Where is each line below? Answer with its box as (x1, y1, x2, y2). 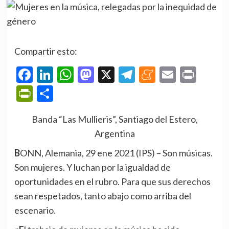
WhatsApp (73, 64, 149, 85)
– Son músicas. (156, 147, 213, 158)
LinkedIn (53, 64, 113, 85)
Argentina (94, 127, 135, 139)
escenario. (14, 204, 56, 216)
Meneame (155, 64, 225, 85)
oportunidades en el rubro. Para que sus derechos (14, 175, 211, 187)
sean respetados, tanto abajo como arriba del (14, 190, 191, 201)
